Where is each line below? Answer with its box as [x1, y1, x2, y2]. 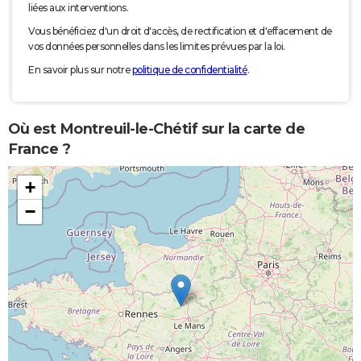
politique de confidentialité [131, 64, 247, 77]
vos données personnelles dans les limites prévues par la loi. [28, 40, 285, 53]
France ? [8, 139, 70, 158]
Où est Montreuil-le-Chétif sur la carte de [8, 119, 305, 138]
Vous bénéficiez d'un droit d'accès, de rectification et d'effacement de [28, 25, 332, 38]
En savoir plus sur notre [28, 64, 132, 77]
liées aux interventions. [28, 2, 128, 15]
